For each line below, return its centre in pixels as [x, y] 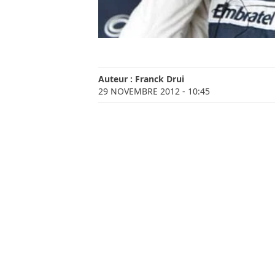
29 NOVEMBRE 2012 [139, 91]
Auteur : [117, 79]
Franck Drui [160, 79]
